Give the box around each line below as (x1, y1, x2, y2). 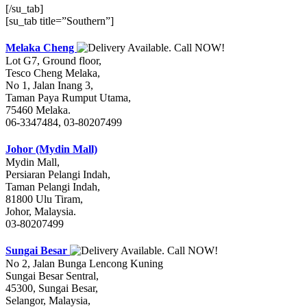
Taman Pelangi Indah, (5, 181, 100, 193)
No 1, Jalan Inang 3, (5, 79, 93, 92)
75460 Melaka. (5, 104, 71, 116)
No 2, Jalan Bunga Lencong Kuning (5, 258, 163, 270)
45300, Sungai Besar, (5, 282, 98, 295)
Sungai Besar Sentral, (5, 270, 99, 282)
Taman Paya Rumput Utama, (5, 92, 131, 104)
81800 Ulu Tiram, (5, 193, 83, 206)
